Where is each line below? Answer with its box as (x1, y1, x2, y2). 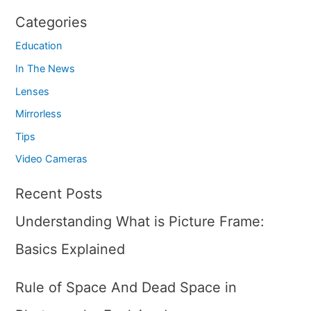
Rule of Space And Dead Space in (15, 279, 237, 296)
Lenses (15, 85, 50, 98)
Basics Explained (15, 241, 126, 258)
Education (15, 40, 63, 53)
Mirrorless (15, 108, 62, 121)
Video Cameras (15, 153, 88, 166)
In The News (15, 62, 76, 75)
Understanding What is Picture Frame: (15, 213, 265, 230)
